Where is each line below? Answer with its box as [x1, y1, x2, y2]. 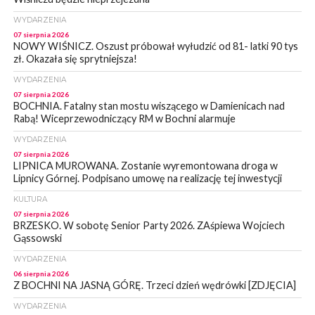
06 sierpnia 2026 [13, 269, 69, 278]
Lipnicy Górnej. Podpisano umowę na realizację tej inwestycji [13, 172, 282, 185]
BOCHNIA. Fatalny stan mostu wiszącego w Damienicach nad [13, 100, 285, 112]
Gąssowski [13, 232, 62, 245]
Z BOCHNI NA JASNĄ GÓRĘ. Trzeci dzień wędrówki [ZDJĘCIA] [13, 279, 296, 292]
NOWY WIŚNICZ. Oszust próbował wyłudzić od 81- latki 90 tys [13, 40, 298, 53]
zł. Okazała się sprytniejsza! [13, 53, 137, 65]
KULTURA [13, 195, 47, 205]
